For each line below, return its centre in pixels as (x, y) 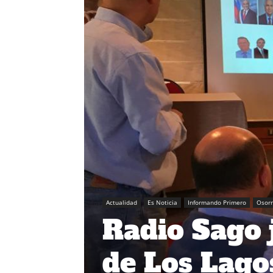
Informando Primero (217, 202)
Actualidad (122, 202)
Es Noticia (162, 202)
